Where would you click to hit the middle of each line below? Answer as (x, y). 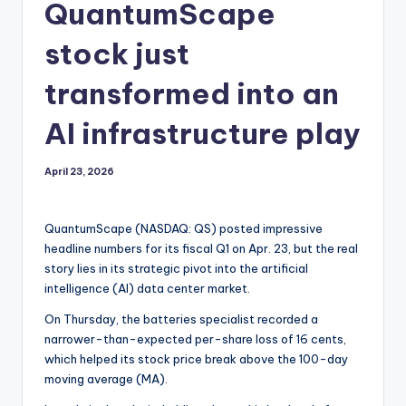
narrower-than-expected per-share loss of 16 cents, (195, 339)
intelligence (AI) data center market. (147, 289)
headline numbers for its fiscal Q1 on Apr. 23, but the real (201, 249)
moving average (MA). (106, 379)
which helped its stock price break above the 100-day (196, 359)
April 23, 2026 (79, 172)
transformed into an (192, 94)
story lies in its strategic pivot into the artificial (176, 269)
